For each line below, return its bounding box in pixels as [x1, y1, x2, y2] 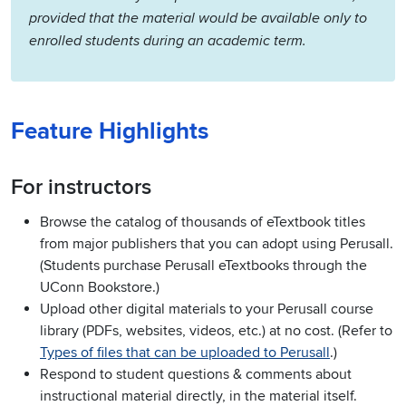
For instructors [11, 174, 151, 201]
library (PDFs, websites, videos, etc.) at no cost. [40, 322, 334, 341]
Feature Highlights [11, 117, 208, 147]
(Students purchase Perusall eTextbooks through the [40, 256, 367, 275]
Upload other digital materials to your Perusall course [40, 300, 373, 319]
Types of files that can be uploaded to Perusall [40, 343, 330, 362]
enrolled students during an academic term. [29, 33, 306, 51]
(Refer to [334, 322, 392, 341]
